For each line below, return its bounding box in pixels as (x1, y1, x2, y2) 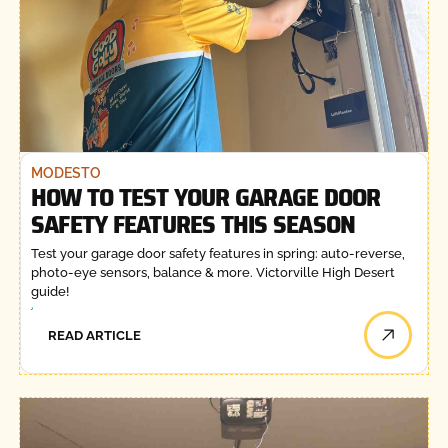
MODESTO (30, 164, 101, 181)
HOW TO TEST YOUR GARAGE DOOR (30, 176, 381, 217)
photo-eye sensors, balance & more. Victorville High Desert (30, 265, 395, 281)
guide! (30, 284, 69, 300)
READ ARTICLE (48, 327, 142, 343)
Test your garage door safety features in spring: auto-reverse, (30, 246, 405, 262)
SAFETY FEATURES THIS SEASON (30, 203, 356, 244)
